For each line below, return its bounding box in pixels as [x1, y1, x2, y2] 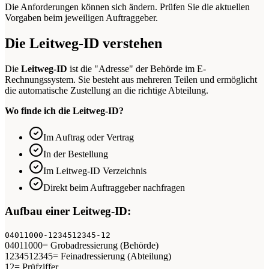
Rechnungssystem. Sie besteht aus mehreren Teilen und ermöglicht [5, 74, 257, 85]
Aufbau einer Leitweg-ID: [5, 205, 131, 217]
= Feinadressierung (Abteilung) [53, 250, 171, 261]
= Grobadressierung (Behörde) [43, 240, 159, 250]
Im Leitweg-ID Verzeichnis [43, 166, 147, 177]
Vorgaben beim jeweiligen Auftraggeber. [5, 13, 158, 23]
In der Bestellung [43, 149, 108, 160]
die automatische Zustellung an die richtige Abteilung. [5, 85, 208, 96]
